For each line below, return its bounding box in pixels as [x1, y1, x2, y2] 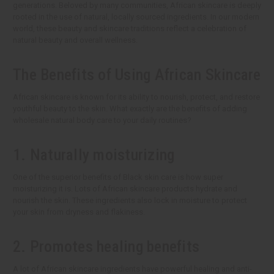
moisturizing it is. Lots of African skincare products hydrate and [13, 184, 237, 194]
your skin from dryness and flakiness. [13, 207, 145, 217]
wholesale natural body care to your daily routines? [13, 116, 191, 125]
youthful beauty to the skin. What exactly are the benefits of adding [13, 104, 247, 114]
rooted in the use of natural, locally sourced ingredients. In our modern [13, 12, 259, 22]
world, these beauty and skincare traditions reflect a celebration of [13, 24, 246, 34]
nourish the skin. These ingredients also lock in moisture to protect [13, 196, 247, 206]
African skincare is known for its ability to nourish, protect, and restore [13, 92, 260, 102]
